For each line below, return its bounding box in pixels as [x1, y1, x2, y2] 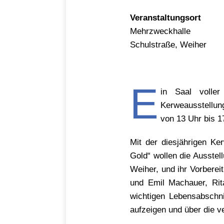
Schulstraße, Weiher [130, 40, 206, 49]
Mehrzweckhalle [130, 26, 190, 36]
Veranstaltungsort [130, 13, 201, 22]
